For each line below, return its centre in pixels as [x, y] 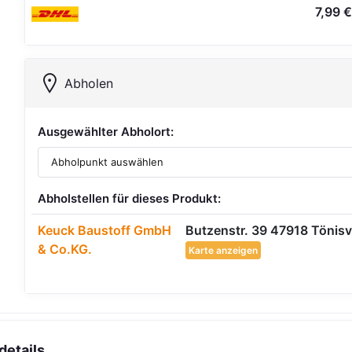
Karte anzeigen [224, 250]
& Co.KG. [65, 249]
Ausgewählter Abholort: [106, 132]
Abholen [89, 83]
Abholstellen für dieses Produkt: [130, 198]
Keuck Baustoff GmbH [105, 230]
